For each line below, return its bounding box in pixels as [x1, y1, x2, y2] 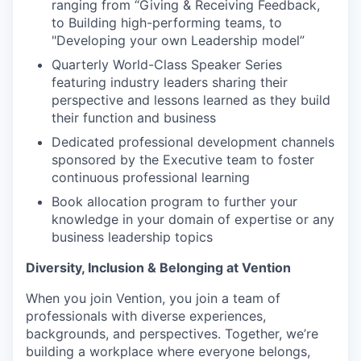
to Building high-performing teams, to [52, 15, 282, 31]
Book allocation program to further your [52, 193, 297, 210]
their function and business [52, 110, 216, 127]
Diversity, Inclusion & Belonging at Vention [26, 259, 291, 276]
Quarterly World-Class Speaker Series [52, 56, 282, 73]
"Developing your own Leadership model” [52, 32, 305, 49]
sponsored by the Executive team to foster [52, 151, 314, 168]
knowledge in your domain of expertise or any [52, 211, 334, 228]
